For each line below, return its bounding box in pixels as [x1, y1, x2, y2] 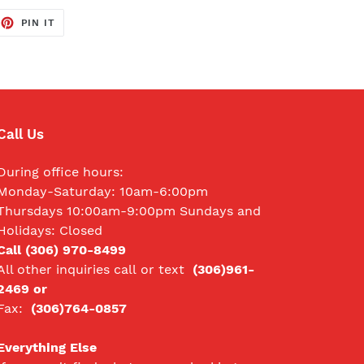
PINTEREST [54, 34, 118, 45]
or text [141, 262, 188, 278]
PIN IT [20, 17, 56, 28]
